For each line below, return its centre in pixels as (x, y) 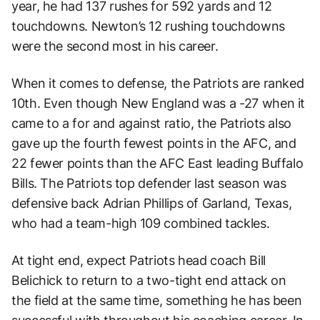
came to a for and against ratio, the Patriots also (152, 123)
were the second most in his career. (115, 46)
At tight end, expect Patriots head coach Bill (139, 260)
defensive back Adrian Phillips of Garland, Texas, (152, 203)
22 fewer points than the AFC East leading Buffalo (157, 163)
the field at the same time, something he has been (157, 300)
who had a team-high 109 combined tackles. (141, 223)
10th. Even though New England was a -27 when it (159, 103)
